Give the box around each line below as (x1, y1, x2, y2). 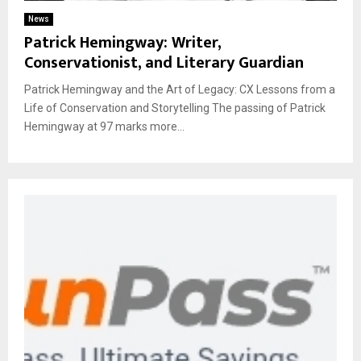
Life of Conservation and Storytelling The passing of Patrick (24, 101, 326, 114)
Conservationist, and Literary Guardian (24, 48, 304, 77)
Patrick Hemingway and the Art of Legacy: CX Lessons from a (24, 82, 335, 96)
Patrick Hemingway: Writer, (24, 28, 221, 56)
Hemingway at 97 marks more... (24, 119, 185, 133)
